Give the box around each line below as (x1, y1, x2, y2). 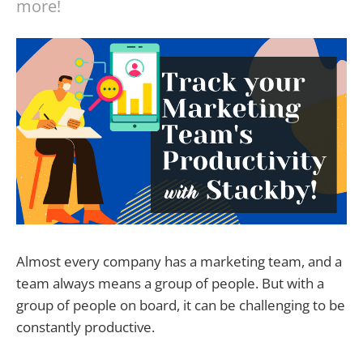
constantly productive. (16, 317, 155, 336)
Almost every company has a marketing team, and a (16, 251, 342, 271)
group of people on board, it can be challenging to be (16, 295, 345, 314)
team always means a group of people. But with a (16, 273, 324, 293)
